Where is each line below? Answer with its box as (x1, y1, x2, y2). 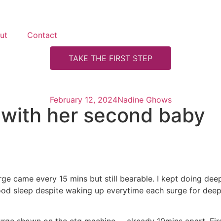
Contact (27, 30, 57, 40)
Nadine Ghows (117, 95, 172, 105)
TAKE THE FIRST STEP (69, 53, 152, 63)
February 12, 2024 (49, 95, 117, 105)
